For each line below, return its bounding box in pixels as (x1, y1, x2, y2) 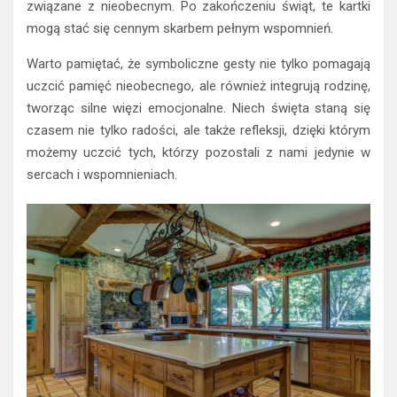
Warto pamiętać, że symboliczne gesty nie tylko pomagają (27, 55, 370, 72)
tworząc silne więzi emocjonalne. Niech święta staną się (27, 99, 370, 116)
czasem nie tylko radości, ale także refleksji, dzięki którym (27, 121, 370, 138)
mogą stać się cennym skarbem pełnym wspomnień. (27, 19, 333, 36)
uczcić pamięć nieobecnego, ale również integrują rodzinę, (27, 77, 370, 94)
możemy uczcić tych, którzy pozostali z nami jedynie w (27, 144, 370, 160)
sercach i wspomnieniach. (27, 166, 177, 183)
